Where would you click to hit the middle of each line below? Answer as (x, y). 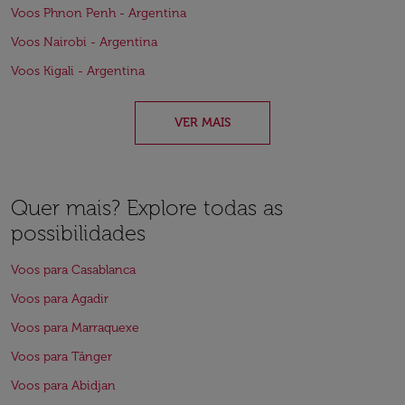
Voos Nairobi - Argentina (84, 42)
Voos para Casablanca (73, 270)
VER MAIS (202, 122)
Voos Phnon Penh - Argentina (99, 13)
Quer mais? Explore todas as (147, 207)
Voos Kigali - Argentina (78, 71)
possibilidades (78, 233)
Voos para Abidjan (63, 386)
